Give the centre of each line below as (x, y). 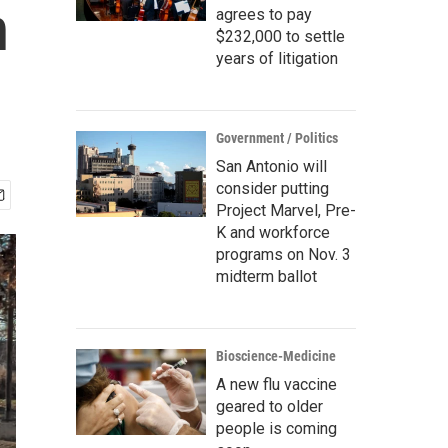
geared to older (269, 406)
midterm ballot (266, 276)
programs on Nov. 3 (283, 254)
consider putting (272, 188)
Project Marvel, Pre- (286, 210)
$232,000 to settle (280, 36)
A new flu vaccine (276, 384)
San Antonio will (271, 166)
